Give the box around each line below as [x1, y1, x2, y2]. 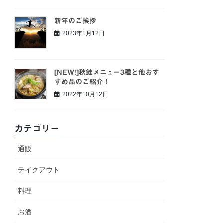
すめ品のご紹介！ [54, 78, 111, 85]
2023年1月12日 [62, 29, 105, 37]
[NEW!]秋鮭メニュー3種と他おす [54, 68, 160, 76]
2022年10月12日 [62, 90, 109, 98]
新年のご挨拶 [54, 17, 97, 25]
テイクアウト [18, 165, 60, 174]
